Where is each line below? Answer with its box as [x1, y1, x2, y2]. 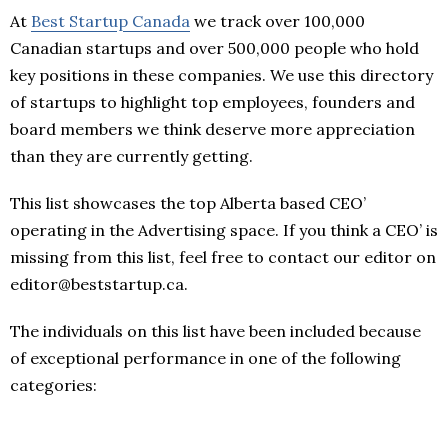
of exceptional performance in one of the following [10, 348, 401, 369]
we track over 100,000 [190, 11, 365, 32]
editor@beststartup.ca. [10, 274, 188, 295]
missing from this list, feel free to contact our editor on [10, 247, 436, 268]
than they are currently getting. [10, 146, 253, 167]
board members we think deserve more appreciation [10, 119, 415, 140]
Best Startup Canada [31, 11, 190, 32]
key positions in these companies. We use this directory [10, 65, 433, 86]
